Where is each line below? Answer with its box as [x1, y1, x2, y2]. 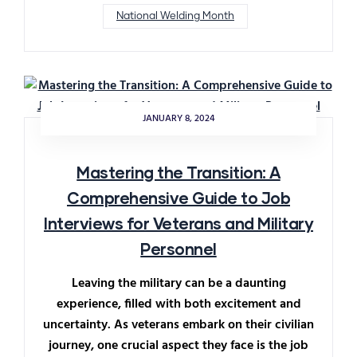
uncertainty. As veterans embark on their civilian [43, 314, 314, 335]
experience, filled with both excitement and [56, 293, 301, 315]
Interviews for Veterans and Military [44, 213, 313, 233]
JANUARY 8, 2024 [142, 110, 215, 127]
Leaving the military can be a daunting [71, 273, 286, 294]
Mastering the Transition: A [76, 162, 280, 182]
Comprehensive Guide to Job [67, 187, 290, 207]
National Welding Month [116, 10, 234, 22]
